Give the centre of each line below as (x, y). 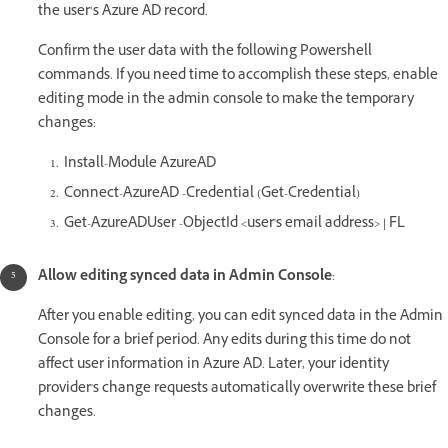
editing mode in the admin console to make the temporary (226, 100)
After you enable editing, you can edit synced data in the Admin (240, 317)
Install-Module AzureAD (140, 164)
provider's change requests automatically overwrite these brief (237, 389)
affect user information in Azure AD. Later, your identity (213, 365)
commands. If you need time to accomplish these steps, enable (238, 76)
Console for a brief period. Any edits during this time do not (224, 341)
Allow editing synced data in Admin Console (185, 277)
